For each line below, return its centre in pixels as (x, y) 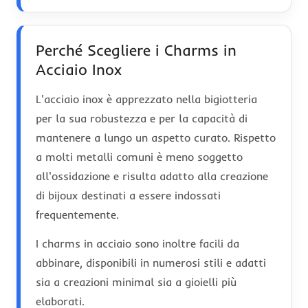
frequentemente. (77, 214)
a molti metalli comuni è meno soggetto (139, 156)
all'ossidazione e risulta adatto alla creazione (152, 176)
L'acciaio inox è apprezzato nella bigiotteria (146, 99)
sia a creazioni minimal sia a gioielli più (136, 282)
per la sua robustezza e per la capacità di (142, 118)
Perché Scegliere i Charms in (136, 50)
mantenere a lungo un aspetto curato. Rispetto (156, 137)
